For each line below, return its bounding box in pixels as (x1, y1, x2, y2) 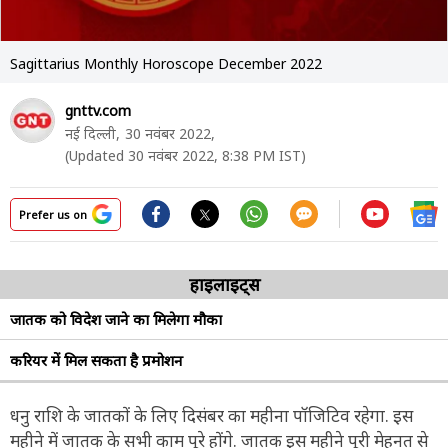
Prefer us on (19, 206, 87, 222)
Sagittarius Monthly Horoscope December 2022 (10, 53, 322, 73)
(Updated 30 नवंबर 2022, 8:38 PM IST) (65, 145, 306, 165)
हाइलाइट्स (188, 271, 260, 296)
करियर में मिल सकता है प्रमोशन (10, 349, 183, 370)
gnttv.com (65, 100, 131, 120)
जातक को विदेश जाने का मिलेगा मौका (10, 308, 222, 329)
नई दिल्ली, (65, 123, 120, 143)
